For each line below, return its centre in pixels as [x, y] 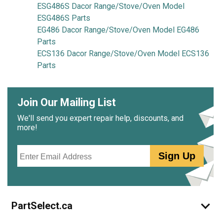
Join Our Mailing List [67, 102]
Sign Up [177, 156]
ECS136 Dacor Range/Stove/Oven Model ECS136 [123, 54]
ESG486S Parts [64, 18]
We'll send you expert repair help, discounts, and [100, 118]
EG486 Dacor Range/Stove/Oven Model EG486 [118, 30]
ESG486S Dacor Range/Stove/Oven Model [111, 6]
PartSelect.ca [42, 206]
